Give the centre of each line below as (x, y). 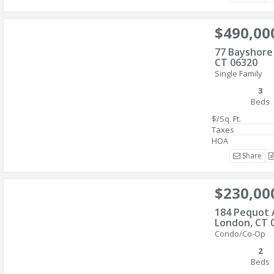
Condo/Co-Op (240, 234)
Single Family (239, 73)
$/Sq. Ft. (226, 119)
